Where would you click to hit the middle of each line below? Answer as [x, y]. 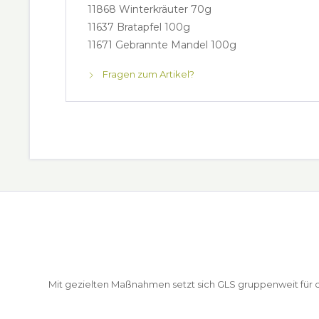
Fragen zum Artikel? [147, 74]
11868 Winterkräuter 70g [150, 9]
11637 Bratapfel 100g [139, 27]
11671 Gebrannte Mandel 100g [162, 45]
